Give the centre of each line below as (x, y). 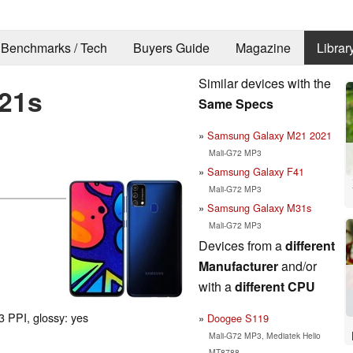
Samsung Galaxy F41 (256, 171)
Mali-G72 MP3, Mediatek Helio (264, 335)
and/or (297, 266)
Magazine (263, 48)
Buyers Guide (171, 48)
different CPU (275, 286)
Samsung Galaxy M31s (259, 207)
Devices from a (242, 245)
